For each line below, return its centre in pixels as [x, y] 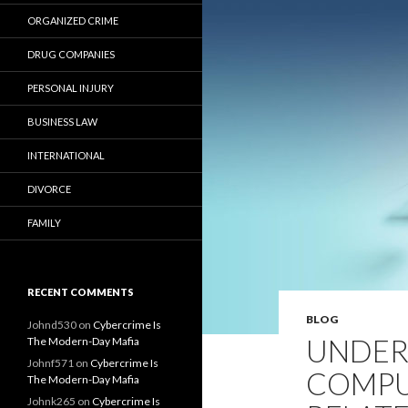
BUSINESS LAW [62, 122]
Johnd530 [52, 325]
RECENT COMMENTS [81, 292]
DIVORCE [49, 189]
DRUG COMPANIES [71, 54]
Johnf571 [51, 363]
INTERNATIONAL [66, 155]
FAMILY [44, 223]
